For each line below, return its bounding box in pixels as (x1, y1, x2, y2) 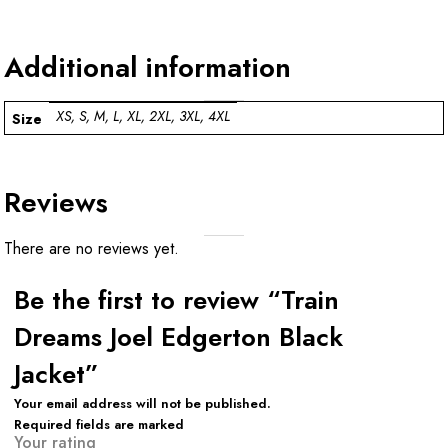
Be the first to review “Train (14, 281, 339, 319)
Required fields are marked (14, 414, 184, 434)
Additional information (4, 46, 291, 88)
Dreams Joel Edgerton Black (14, 318, 343, 356)
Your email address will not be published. (14, 393, 271, 413)
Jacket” (14, 355, 99, 393)
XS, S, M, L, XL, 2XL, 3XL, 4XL (56, 106, 230, 127)
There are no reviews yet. (4, 236, 179, 260)
